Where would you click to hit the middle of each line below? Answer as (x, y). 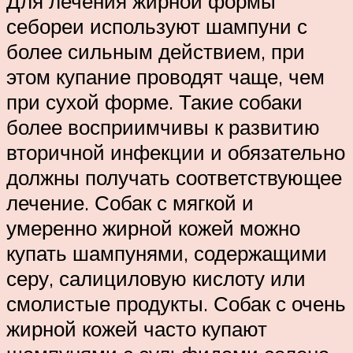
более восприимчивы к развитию (163, 126)
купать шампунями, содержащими (167, 253)
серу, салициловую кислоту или (156, 278)
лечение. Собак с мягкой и (130, 202)
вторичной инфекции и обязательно (176, 152)
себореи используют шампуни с (157, 26)
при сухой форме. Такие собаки (154, 101)
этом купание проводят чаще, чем (165, 76)
